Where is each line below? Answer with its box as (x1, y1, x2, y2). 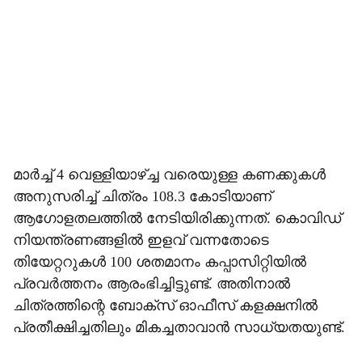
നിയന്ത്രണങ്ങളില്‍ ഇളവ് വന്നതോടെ (13, 232, 269, 248)
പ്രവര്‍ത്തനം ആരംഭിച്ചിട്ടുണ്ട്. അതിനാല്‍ (13, 276, 290, 292)
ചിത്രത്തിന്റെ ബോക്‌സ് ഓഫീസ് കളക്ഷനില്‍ (13, 297, 318, 314)
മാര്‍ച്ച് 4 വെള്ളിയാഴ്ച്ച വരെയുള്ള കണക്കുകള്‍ (13, 166, 326, 183)
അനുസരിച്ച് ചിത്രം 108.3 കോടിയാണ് (13, 188, 271, 204)
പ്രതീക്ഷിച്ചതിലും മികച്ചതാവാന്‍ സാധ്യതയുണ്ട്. (13, 319, 345, 335)
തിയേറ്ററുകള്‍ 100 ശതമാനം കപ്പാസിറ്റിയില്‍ (13, 254, 306, 270)
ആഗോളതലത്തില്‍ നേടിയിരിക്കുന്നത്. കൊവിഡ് (13, 210, 341, 226)
